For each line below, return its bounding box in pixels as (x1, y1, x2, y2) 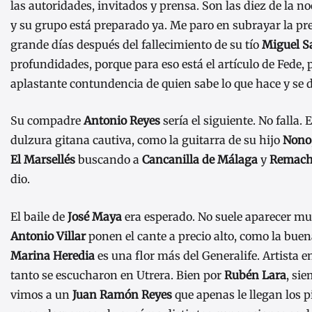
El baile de (10, 209, 68, 224)
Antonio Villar (10, 228, 86, 243)
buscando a (75, 153, 142, 167)
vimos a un (10, 287, 72, 302)
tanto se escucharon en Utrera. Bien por (10, 267, 224, 282)
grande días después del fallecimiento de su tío (10, 37, 262, 52)
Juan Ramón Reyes (72, 287, 172, 302)
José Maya (68, 209, 122, 224)
